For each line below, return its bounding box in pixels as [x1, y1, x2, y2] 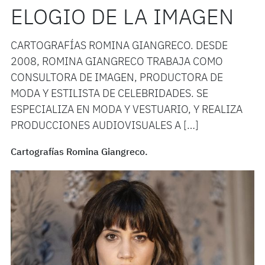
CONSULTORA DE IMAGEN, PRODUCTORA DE [10, 73, 223, 84]
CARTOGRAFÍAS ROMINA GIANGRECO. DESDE [10, 41, 228, 52]
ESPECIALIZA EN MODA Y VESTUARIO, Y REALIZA [10, 105, 243, 116]
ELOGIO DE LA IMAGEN [10, 8, 234, 30]
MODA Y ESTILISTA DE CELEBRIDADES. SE [10, 89, 208, 100]
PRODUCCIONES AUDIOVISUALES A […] [10, 121, 199, 132]
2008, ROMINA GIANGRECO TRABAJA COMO [10, 57, 223, 68]
